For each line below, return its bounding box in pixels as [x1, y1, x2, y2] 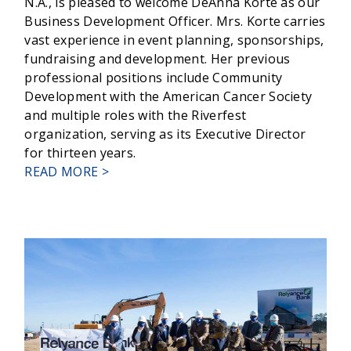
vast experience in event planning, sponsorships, [24, 31, 324, 49]
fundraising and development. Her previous [24, 50, 291, 68]
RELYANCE [107, 181, 172, 199]
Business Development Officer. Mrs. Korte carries [24, 13, 326, 31]
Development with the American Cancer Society [24, 88, 313, 106]
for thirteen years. [24, 144, 136, 162]
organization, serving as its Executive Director [24, 125, 306, 143]
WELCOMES [107, 219, 179, 237]
